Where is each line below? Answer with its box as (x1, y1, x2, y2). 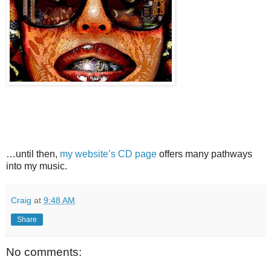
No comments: (6, 246, 82, 259)
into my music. (6, 161, 67, 172)
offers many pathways (157, 149, 252, 160)
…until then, (6, 149, 57, 160)
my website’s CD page (57, 149, 157, 160)
